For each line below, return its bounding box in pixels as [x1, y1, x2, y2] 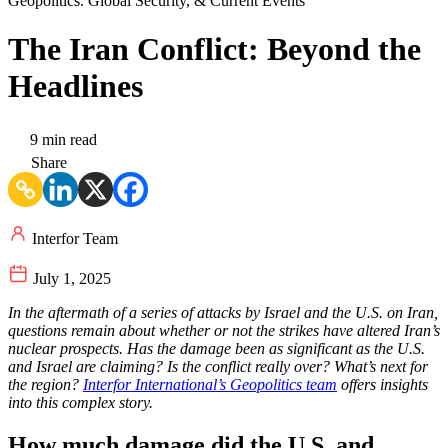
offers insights [337, 376, 428, 394]
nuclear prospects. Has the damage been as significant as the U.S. [8, 340, 425, 358]
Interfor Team [28, 230, 118, 248]
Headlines [8, 68, 151, 104]
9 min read [26, 131, 97, 149]
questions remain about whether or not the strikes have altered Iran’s [8, 322, 440, 340]
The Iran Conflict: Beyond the [8, 31, 421, 67]
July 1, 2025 [29, 270, 111, 288]
